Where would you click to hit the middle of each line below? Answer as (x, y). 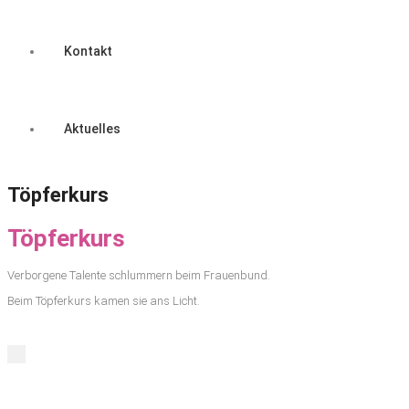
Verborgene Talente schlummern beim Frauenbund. (139, 275)
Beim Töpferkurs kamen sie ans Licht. (104, 300)
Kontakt (88, 51)
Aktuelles (92, 129)
